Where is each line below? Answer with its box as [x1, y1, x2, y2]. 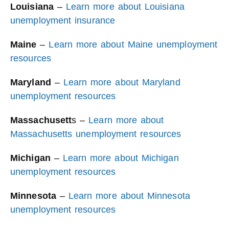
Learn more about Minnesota [68, 191, 190, 201]
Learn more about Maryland [63, 77, 180, 87]
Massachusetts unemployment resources [10, 129, 181, 139]
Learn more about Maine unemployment [49, 39, 218, 50]
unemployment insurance [10, 15, 116, 26]
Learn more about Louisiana [65, 2, 185, 12]
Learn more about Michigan [62, 153, 179, 163]
